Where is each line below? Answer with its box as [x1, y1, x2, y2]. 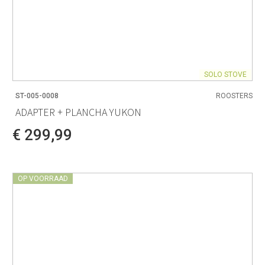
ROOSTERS [216, 91, 253, 100]
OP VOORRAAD [18, 174, 68, 183]
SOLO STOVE [204, 70, 247, 79]
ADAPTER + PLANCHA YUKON [15, 105, 141, 119]
